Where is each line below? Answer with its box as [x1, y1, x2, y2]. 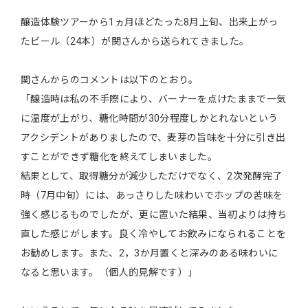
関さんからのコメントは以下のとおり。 [21, 74, 199, 86]
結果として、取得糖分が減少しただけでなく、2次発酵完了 [21, 170, 283, 182]
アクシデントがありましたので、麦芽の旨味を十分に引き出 [21, 132, 286, 144]
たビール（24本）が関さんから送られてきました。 [21, 36, 250, 47]
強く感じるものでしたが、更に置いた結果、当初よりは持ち [21, 209, 287, 221]
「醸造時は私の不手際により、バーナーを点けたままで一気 [21, 93, 287, 105]
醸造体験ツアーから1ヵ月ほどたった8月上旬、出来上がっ [21, 16, 278, 28]
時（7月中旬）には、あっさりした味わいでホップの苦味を [21, 190, 283, 201]
